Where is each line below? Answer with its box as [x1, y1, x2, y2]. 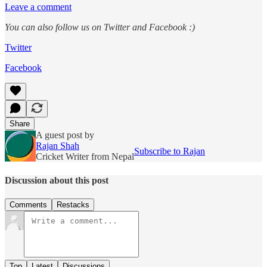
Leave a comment [5, 2, 72, 13]
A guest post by [36, 130, 94, 141]
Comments [10, 200, 47, 210]
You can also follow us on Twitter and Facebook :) [5, 22, 195, 33]
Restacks [57, 200, 89, 210]
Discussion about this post [5, 175, 108, 185]
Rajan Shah [36, 141, 79, 151]
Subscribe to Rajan [134, 146, 205, 157]
